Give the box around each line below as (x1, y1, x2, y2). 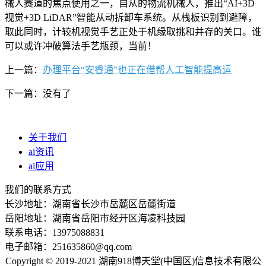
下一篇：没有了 (5, 88, 71, 99)
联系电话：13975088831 (5, 227, 104, 237)
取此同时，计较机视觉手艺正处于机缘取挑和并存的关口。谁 (5, 26, 261, 37)
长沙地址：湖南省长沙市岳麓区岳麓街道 (5, 198, 176, 209)
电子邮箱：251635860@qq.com (5, 241, 132, 252)
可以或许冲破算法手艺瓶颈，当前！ (5, 40, 157, 51)
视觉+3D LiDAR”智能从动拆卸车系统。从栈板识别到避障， (5, 12, 257, 23)
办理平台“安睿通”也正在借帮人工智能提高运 (43, 64, 232, 75)
